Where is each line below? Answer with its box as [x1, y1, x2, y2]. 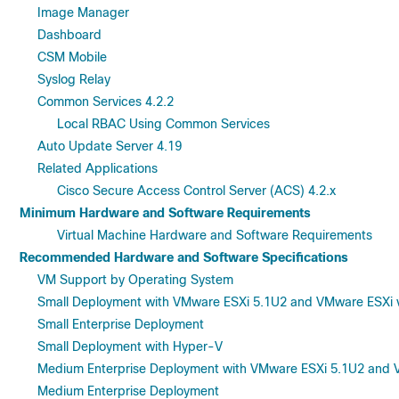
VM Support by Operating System [37, 273, 233, 287]
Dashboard [37, 28, 102, 42]
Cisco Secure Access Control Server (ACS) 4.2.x [57, 183, 336, 198]
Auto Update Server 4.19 [37, 139, 182, 153]
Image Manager [37, 5, 129, 20]
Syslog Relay [37, 72, 110, 86]
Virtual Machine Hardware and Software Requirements [57, 228, 372, 242]
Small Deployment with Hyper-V [37, 339, 223, 354]
